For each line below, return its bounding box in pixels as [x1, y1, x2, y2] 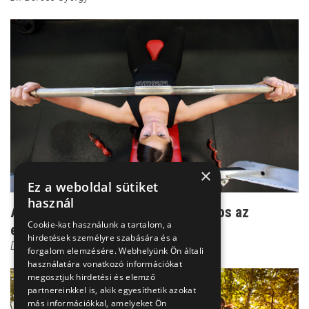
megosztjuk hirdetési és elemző [28, 271, 156, 283]
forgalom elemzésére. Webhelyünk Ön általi [28, 245, 204, 257]
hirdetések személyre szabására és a [28, 232, 178, 243]
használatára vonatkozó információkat [28, 258, 182, 270]
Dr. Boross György [10, 238, 89, 252]
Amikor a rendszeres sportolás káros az [10, 203, 249, 221]
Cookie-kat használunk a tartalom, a [28, 219, 172, 230]
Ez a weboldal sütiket [28, 179, 159, 195]
